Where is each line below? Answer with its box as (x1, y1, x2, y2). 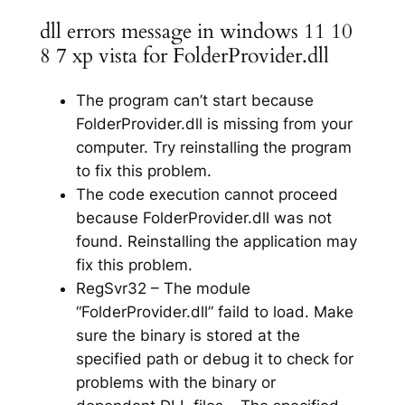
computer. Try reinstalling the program (75, 137, 352, 156)
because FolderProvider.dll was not (75, 208, 332, 227)
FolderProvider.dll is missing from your (75, 114, 353, 133)
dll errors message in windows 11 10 (39, 16, 353, 45)
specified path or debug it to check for (75, 349, 353, 368)
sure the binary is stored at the (75, 325, 300, 344)
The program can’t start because (75, 90, 314, 109)
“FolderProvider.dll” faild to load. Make (75, 302, 353, 321)
